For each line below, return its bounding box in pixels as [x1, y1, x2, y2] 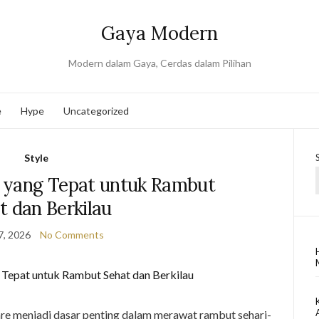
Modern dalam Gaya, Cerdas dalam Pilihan [68, 57, 251, 69]
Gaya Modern [101, 21, 218, 45]
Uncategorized [63, 104, 129, 117]
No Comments [39, 229, 104, 241]
